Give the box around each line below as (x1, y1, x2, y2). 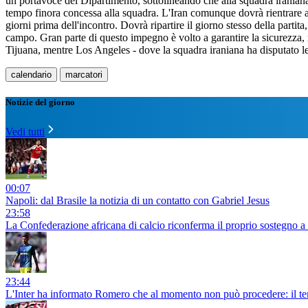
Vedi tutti (5, 126, 45, 138)
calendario (11, 69, 52, 80)
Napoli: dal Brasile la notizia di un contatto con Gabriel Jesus (5, 195, 269, 207)
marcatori (65, 69, 102, 80)
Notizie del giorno (5, 97, 75, 108)
